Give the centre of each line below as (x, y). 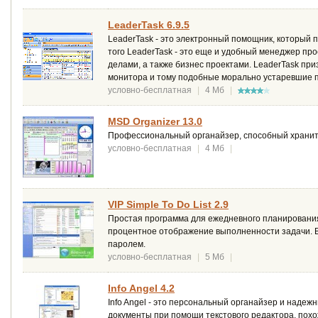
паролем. (127, 244)
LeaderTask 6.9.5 (149, 24)
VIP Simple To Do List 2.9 (168, 204)
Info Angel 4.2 (141, 288)
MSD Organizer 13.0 (155, 121)
